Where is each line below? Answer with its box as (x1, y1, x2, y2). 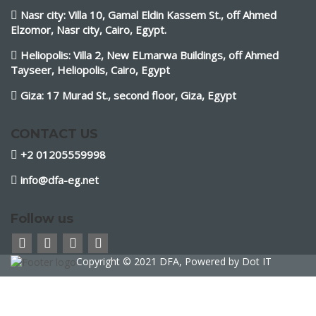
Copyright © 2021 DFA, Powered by (76, 255, 242, 268)
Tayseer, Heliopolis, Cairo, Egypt (11, 63, 170, 77)
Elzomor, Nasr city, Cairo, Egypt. (11, 23, 166, 37)
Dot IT (242, 255, 272, 268)
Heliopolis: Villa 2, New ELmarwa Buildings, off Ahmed (20, 48, 279, 62)
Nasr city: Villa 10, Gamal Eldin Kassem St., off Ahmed (20, 8, 276, 22)
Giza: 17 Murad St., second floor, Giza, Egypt (20, 88, 236, 102)
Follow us (11, 211, 73, 226)
